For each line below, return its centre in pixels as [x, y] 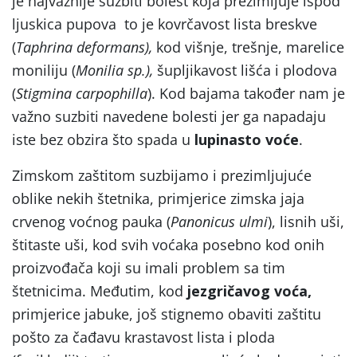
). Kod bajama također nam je [246, 93]
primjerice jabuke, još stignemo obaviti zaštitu [167, 314]
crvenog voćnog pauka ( [91, 221]
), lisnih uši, [306, 221]
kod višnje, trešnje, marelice [250, 47]
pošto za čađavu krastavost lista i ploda [143, 337]
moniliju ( [44, 70]
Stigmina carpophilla [82, 93]
